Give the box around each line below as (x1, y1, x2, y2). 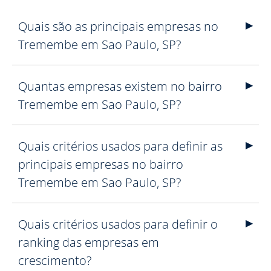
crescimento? (18, 252, 91, 269)
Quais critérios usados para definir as (18, 138, 223, 154)
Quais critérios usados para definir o (18, 216, 218, 232)
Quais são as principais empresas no (18, 18, 218, 34)
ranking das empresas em (18, 234, 159, 250)
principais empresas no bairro (18, 156, 183, 172)
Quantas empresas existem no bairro (18, 78, 222, 94)
